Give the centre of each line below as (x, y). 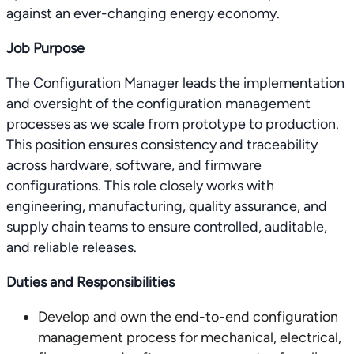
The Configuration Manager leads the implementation (175, 83)
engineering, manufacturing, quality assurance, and (167, 206)
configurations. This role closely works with (140, 186)
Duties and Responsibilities (90, 282)
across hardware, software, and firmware (134, 165)
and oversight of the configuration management (158, 104)
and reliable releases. (72, 247)
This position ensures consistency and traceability (162, 145)
